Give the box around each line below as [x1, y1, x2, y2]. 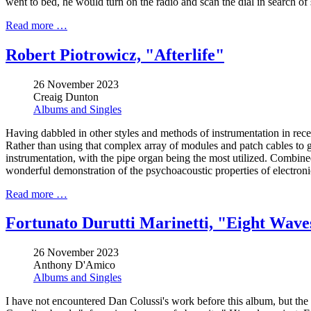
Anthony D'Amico [33, 259, 115, 271]
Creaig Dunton [33, 90, 99, 103]
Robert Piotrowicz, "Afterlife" [6, 45, 224, 64]
